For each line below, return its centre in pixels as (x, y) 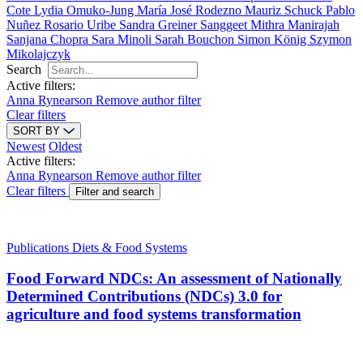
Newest (26, 146)
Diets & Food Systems (130, 247)
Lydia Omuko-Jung (85, 10)
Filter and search (115, 191)
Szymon (331, 39)
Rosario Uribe (81, 24)
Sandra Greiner (160, 24)
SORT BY (38, 130)
